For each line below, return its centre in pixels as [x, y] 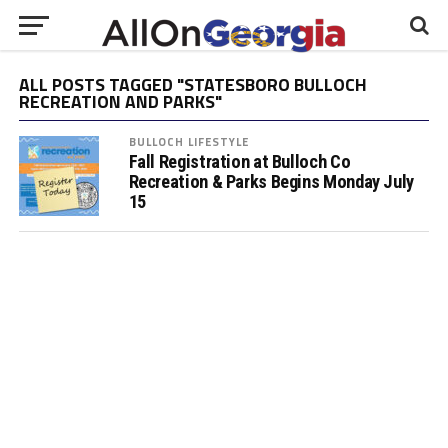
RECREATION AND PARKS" [120, 101]
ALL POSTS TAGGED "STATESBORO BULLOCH [192, 84]
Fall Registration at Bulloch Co [239, 161]
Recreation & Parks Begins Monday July [271, 181]
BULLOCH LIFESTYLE [189, 141]
